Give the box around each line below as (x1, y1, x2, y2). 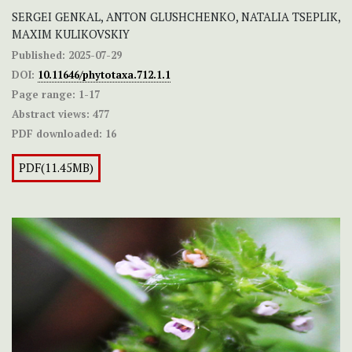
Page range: (12, 87, 75, 102)
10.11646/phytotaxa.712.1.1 (38, 68, 170, 82)
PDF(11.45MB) (19, 160, 93, 176)
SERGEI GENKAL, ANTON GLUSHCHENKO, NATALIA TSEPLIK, (12, 9, 340, 25)
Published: (12, 48, 65, 63)
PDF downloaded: (12, 126, 102, 141)
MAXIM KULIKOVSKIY (12, 27, 130, 42)
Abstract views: (12, 107, 90, 122)
